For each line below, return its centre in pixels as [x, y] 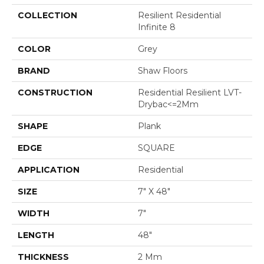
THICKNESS [43, 257]
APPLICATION [49, 170]
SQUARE [156, 148]
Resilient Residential [179, 16]
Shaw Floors [163, 71]
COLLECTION [47, 16]
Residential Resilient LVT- [190, 93]
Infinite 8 [157, 27]
